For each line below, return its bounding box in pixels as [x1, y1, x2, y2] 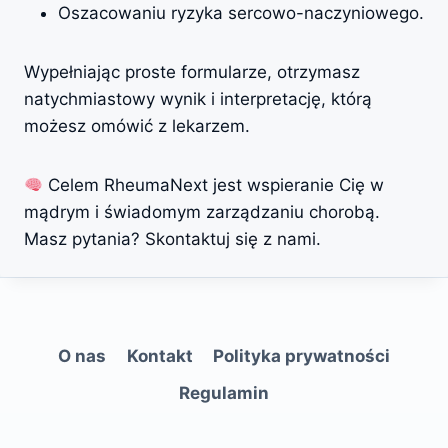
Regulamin [179, 383, 269, 404]
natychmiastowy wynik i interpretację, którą [24, 89, 372, 109]
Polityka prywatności [212, 346, 390, 367]
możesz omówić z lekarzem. [24, 116, 250, 136]
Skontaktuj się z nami [145, 229, 316, 249]
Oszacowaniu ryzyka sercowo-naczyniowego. [58, 3, 424, 23]
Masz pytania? [24, 229, 145, 249]
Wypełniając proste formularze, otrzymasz [24, 62, 360, 82]
